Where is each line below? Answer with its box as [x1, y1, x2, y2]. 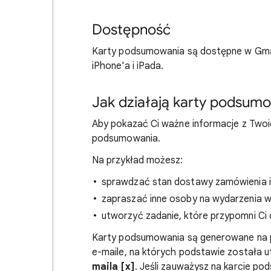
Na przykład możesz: [92, 154, 183, 166]
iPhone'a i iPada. [92, 60, 164, 72]
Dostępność [92, 21, 171, 39]
